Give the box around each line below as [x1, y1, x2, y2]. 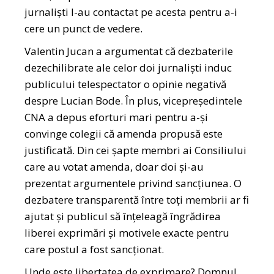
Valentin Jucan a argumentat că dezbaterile [24, 44, 234, 59]
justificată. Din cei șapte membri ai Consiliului [24, 143, 247, 158]
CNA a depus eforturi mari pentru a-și [24, 110, 209, 125]
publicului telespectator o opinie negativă [24, 77, 227, 92]
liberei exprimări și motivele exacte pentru [24, 226, 230, 240]
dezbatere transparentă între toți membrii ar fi [24, 193, 250, 207]
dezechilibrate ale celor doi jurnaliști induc [24, 61, 232, 75]
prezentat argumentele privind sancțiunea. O [24, 176, 242, 191]
